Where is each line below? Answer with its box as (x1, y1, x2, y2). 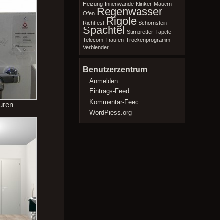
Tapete (155, 29, 171, 35)
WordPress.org (89, 109, 132, 116)
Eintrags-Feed (89, 87, 130, 95)
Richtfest (82, 20, 104, 26)
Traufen (105, 37, 124, 43)
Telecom (82, 37, 103, 43)
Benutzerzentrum (82, 65, 147, 74)
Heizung (82, 1, 103, 7)
